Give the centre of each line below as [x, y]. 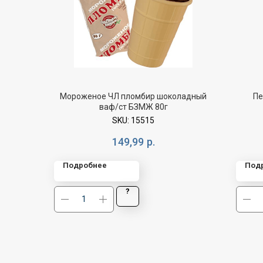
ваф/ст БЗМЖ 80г [133, 107]
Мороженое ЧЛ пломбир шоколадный [133, 97]
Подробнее [85, 165]
